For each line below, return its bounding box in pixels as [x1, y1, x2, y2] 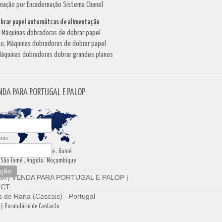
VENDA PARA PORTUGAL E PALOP [12, 173, 124, 181]
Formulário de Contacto [5, 203, 59, 210]
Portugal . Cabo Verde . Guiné [4, 148, 72, 155]
